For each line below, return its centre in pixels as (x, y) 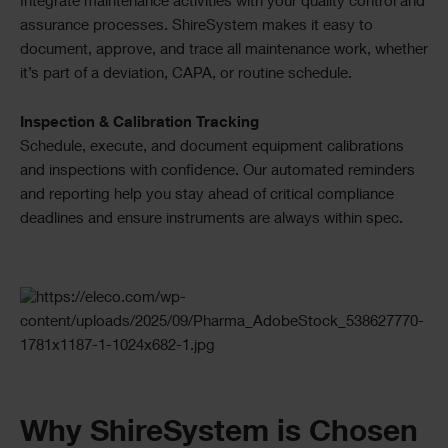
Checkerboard (118, 302)
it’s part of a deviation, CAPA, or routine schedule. (186, 74)
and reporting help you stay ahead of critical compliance (207, 195)
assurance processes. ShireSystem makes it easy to (196, 26)
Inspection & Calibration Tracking (139, 123)
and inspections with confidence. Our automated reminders (217, 171)
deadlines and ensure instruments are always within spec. (211, 219)
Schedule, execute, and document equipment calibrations (212, 147)
